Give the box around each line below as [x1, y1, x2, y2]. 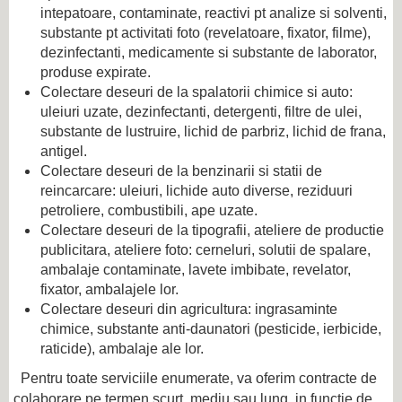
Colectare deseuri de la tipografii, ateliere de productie [40, 223, 384, 239]
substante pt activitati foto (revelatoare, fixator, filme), [40, 25, 371, 41]
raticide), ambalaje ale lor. [40, 341, 204, 357]
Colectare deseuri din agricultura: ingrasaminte [40, 301, 337, 318]
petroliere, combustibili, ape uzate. [40, 203, 258, 219]
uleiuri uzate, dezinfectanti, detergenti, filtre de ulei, [40, 104, 362, 120]
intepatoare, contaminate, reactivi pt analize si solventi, [40, 5, 387, 22]
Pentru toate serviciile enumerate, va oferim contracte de [13, 371, 377, 387]
